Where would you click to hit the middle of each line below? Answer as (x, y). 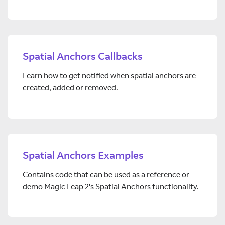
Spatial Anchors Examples (83, 155)
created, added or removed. (70, 87)
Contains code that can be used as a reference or (106, 174)
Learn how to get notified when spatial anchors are (109, 75)
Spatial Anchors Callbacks (83, 56)
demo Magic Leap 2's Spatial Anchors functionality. (111, 186)
